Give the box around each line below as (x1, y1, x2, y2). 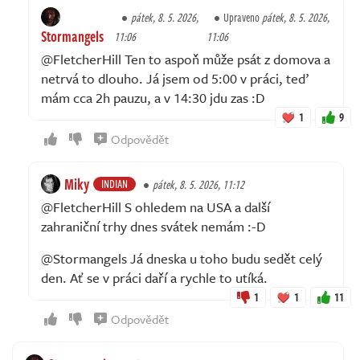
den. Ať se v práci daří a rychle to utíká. (41, 267, 268, 288)
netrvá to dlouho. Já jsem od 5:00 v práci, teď (41, 67, 309, 88)
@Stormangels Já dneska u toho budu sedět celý (41, 247, 322, 268)
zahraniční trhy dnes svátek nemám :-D (41, 215, 266, 236)
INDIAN (101, 174, 128, 192)
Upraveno (223, 8, 262, 26)
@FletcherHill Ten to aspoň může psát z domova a (41, 48, 330, 69)
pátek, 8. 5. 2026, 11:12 (153, 175, 244, 193)
